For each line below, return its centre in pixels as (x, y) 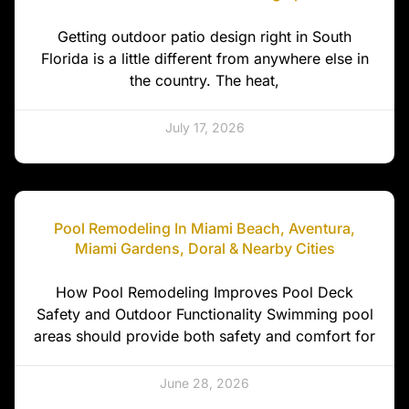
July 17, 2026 (204, 127)
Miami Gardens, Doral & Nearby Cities (204, 248)
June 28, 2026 (204, 383)
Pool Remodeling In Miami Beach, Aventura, (204, 228)
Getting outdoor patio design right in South (204, 36)
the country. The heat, (204, 80)
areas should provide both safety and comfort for (204, 336)
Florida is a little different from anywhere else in (204, 58)
